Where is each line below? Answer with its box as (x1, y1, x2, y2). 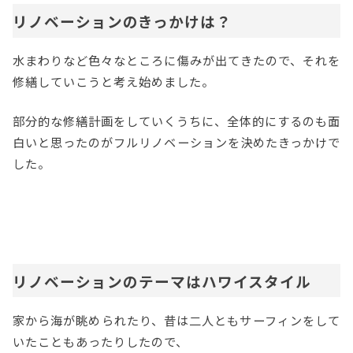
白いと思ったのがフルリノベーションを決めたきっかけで (13, 132, 340, 150)
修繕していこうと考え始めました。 (13, 72, 214, 91)
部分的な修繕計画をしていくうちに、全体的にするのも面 (13, 111, 340, 129)
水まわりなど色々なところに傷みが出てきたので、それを (13, 51, 340, 69)
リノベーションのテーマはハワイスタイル (13, 269, 311, 292)
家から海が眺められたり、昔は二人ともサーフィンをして (13, 310, 340, 329)
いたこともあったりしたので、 (13, 332, 188, 350)
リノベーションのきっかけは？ (13, 10, 232, 32)
